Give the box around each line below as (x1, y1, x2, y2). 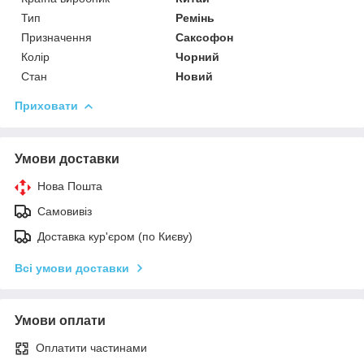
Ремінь (175, 11, 215, 24)
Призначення (21, 30, 92, 44)
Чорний (175, 50, 220, 63)
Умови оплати (15, 313, 106, 327)
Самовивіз (37, 204, 92, 218)
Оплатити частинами (36, 340, 147, 354)
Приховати (15, 98, 78, 112)
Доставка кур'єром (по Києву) (37, 229, 193, 243)
